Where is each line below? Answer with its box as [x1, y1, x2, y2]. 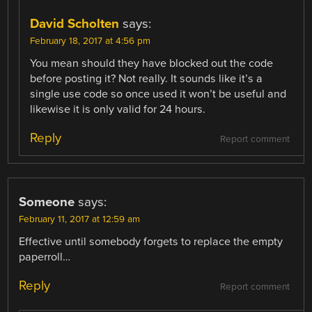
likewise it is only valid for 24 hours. [30, 102, 206, 117]
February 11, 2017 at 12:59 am [19, 214, 141, 226]
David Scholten [30, 16, 120, 32]
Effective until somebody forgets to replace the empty [19, 235, 283, 249]
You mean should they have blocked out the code [30, 56, 274, 71]
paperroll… [19, 250, 71, 265]
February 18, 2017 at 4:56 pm [30, 36, 151, 47]
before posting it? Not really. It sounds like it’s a [30, 72, 263, 86]
